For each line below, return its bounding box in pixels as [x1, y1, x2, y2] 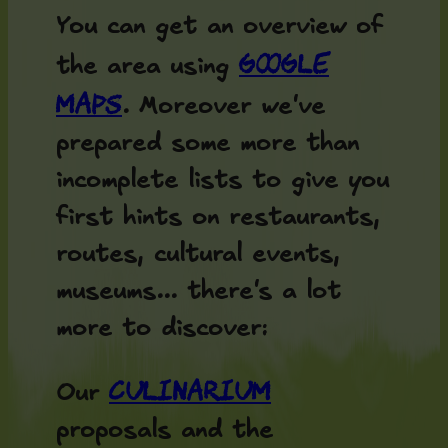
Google [239, 46, 329, 81]
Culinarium [109, 373, 271, 407]
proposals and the [56, 415, 273, 446]
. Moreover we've [122, 91, 325, 123]
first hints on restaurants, [56, 202, 380, 234]
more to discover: [56, 313, 268, 345]
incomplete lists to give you [56, 165, 389, 197]
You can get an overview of [56, 11, 383, 43]
